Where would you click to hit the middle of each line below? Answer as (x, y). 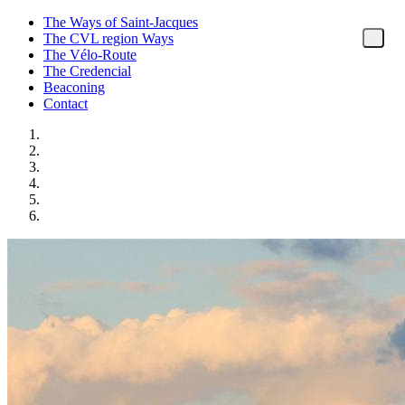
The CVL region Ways (108, 38)
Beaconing (74, 87)
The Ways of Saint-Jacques (121, 22)
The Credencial (87, 71)
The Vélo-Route (90, 55)
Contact (66, 104)
